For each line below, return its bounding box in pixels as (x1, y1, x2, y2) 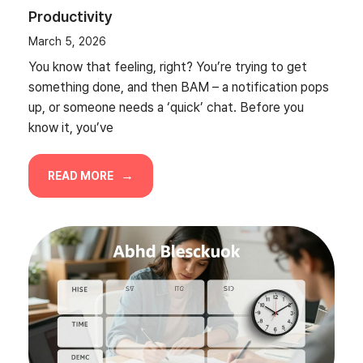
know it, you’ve (28, 119, 113, 135)
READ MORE (48, 169, 116, 182)
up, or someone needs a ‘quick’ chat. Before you (28, 99, 304, 115)
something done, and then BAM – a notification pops (28, 79, 329, 95)
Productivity (28, 7, 113, 25)
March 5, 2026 (28, 34, 106, 48)
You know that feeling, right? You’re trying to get (28, 58, 307, 75)
